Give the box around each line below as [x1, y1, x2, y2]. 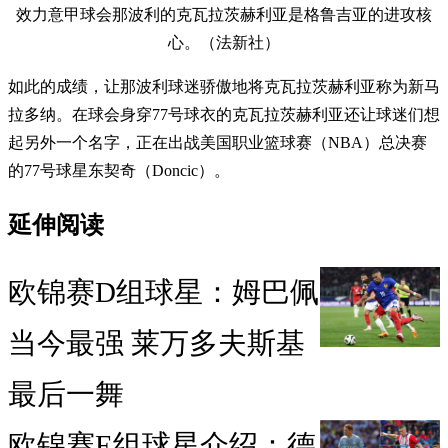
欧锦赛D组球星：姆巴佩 [8, 276, 319, 309]
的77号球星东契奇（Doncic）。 [8, 161, 230, 179]
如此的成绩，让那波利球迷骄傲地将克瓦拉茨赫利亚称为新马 [8, 77, 440, 95]
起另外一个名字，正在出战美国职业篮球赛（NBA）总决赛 [8, 133, 427, 151]
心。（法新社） [168, 33, 280, 51]
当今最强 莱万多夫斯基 [8, 327, 305, 360]
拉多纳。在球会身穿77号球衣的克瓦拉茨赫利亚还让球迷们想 [8, 105, 440, 123]
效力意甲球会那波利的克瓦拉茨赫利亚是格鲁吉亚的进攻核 [16, 5, 432, 23]
